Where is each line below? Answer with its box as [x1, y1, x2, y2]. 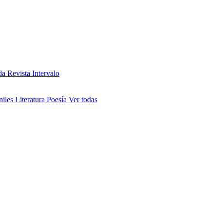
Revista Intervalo [7, 69, 59, 77]
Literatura [15, 95, 47, 104]
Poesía [47, 95, 69, 104]
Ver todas [69, 95, 97, 104]
